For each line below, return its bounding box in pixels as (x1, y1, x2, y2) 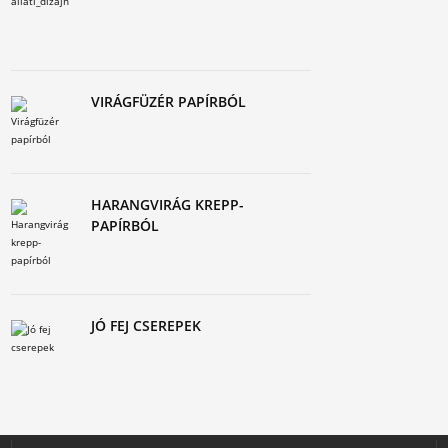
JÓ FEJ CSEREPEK (91, 316, 202, 335)
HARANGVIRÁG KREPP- (91, 195, 245, 214)
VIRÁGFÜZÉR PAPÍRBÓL (91, 92, 247, 111)
